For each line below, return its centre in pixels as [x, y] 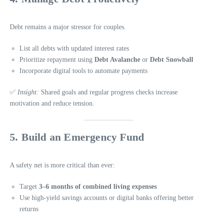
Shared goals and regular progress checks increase [108, 92]
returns [29, 209]
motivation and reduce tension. [52, 104]
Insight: [28, 92]
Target [29, 187]
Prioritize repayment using [57, 60]
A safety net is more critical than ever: [62, 165]
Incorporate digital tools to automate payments [83, 71]
